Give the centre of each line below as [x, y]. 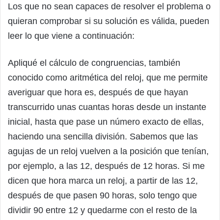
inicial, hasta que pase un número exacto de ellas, [106, 122]
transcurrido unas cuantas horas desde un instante [107, 107]
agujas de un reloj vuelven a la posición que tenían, [108, 151]
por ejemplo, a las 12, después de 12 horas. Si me [106, 166]
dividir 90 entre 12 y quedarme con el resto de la [102, 210]
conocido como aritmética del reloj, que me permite [108, 78]
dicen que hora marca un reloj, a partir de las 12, [103, 181]
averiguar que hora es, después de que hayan [98, 93]
